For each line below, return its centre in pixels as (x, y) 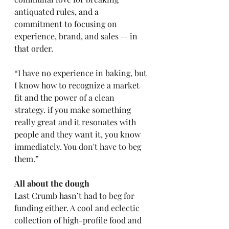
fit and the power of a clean (65, 97)
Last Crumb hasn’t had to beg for (75, 196)
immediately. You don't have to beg (79, 146)
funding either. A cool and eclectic (78, 208)
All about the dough (53, 183)
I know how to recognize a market (78, 85)
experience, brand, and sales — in (77, 36)
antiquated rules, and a (58, 12)
